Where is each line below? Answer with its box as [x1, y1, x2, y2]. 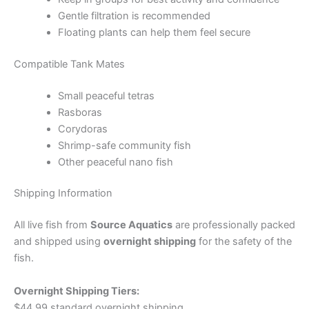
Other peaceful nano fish [57, 155, 173, 168]
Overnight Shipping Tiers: [14, 284, 139, 297]
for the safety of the [196, 235, 292, 248]
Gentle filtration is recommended [57, 9, 210, 22]
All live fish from [14, 219, 90, 232]
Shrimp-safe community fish [57, 139, 191, 152]
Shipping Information [14, 187, 112, 200]
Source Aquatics [90, 219, 172, 232]
